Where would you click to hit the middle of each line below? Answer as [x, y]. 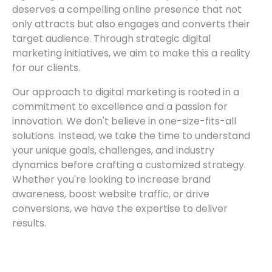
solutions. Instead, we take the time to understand [131, 136]
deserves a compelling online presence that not [127, 10]
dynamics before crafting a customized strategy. [129, 165]
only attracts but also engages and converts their [131, 24]
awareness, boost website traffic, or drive [111, 194]
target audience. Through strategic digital [111, 39]
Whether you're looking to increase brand [111, 180]
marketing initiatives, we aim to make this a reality [131, 53]
